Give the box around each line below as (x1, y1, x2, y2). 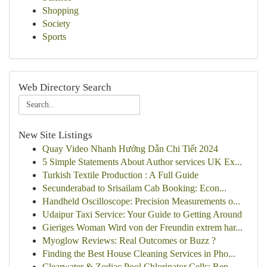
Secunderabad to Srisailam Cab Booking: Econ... (42, 183, 226, 193)
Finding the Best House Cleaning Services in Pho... (42, 249, 235, 259)
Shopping (42, 5, 79, 15)
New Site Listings (18, 129, 92, 141)
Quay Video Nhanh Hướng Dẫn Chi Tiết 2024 (42, 144, 218, 154)
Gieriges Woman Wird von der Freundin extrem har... (42, 222, 243, 232)
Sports (42, 32, 66, 42)
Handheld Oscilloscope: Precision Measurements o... (42, 196, 240, 206)
